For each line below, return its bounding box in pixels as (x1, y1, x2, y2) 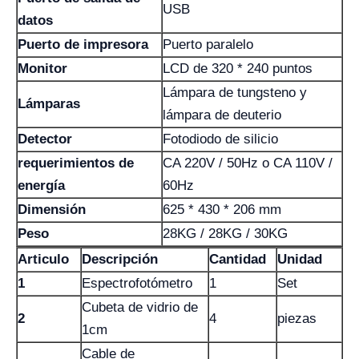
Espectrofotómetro (82, 276, 192, 291)
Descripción (82, 252, 158, 267)
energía (18, 178, 65, 193)
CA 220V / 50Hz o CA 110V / (163, 155, 333, 171)
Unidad (277, 252, 322, 267)
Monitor (18, 61, 67, 76)
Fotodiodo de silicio (163, 131, 278, 147)
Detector (18, 131, 72, 147)
